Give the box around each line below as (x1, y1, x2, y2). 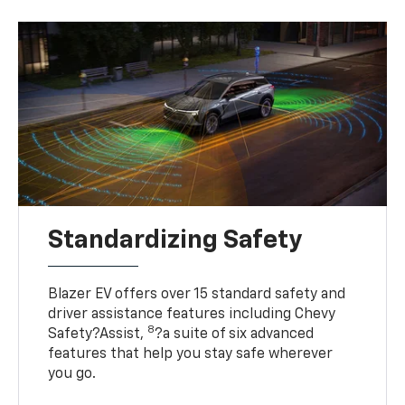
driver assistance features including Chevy (48, 306, 336, 322)
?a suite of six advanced (155, 326, 315, 342)
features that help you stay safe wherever (48, 346, 334, 362)
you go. (48, 366, 97, 381)
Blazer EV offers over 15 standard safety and (48, 287, 346, 302)
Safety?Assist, (48, 326, 148, 342)
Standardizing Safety (48, 227, 303, 253)
